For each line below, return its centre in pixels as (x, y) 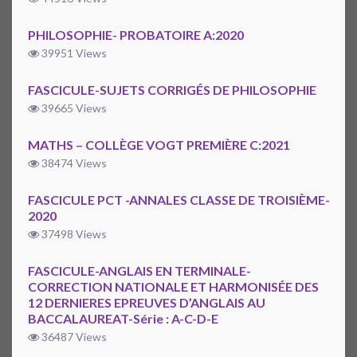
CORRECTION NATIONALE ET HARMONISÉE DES (173, 287)
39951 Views (73, 53)
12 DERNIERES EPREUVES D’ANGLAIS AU (147, 303)
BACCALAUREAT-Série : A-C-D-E (123, 319)
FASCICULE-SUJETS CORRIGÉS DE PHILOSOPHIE (172, 90)
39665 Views (73, 108)
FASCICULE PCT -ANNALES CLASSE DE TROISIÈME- (179, 200)
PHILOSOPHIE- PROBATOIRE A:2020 (136, 35)
